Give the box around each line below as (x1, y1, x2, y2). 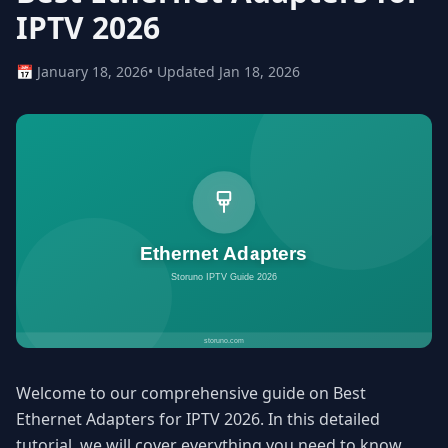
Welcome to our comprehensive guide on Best (16, 382, 366, 405)
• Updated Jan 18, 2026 (148, 62, 300, 82)
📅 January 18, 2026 (16, 62, 148, 82)
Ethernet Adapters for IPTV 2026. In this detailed (16, 408, 380, 431)
